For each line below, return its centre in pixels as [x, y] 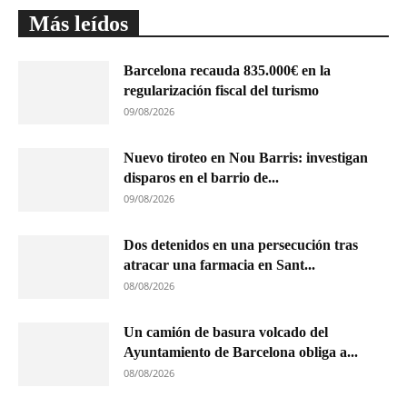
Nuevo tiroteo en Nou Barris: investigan [246, 158]
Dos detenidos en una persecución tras [241, 245]
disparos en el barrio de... [201, 178]
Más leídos [79, 24]
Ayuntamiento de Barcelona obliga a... [241, 352]
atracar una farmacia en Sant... [219, 265]
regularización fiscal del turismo [221, 91]
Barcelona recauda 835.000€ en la [227, 71]
